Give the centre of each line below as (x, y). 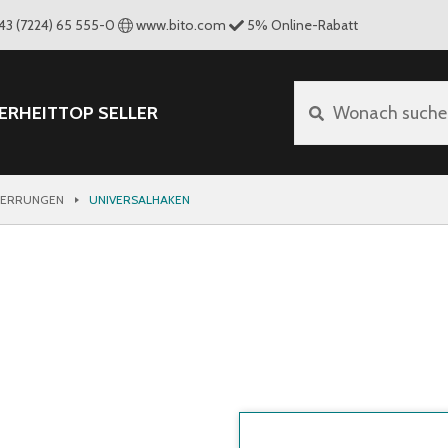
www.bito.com (180, 25)
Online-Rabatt (314, 25)
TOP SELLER (108, 113)
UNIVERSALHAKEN (139, 199)
